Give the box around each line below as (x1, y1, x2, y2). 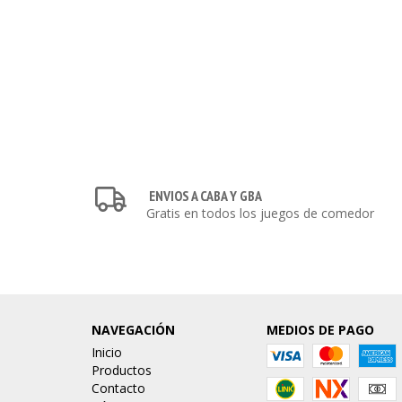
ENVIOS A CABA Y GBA (149, 187, 263, 205)
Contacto (92, 380, 145, 398)
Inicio (92, 344, 122, 362)
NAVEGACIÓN (92, 321, 175, 339)
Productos (92, 362, 152, 380)
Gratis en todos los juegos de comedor (146, 205, 375, 223)
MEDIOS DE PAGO (266, 321, 374, 339)
